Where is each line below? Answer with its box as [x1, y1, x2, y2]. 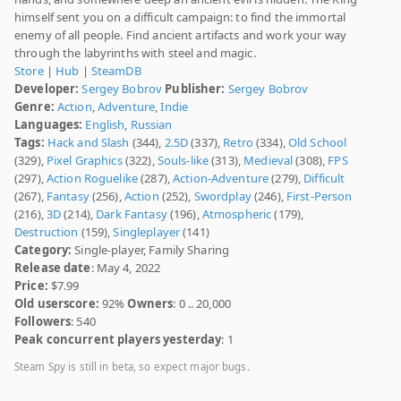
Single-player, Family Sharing [72, 242, 230, 259]
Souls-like [157, 152, 209, 169]
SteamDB [90, 63, 141, 80]
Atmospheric [201, 206, 272, 223]
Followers [14, 313, 72, 330]
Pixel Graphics [46, 152, 123, 169]
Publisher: [165, 81, 226, 98]
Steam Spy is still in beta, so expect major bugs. [14, 360, 250, 374]
